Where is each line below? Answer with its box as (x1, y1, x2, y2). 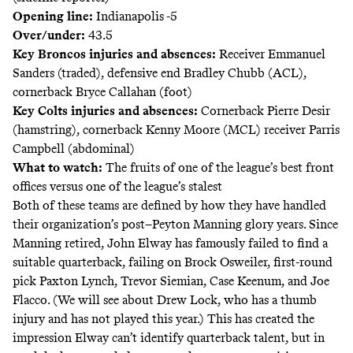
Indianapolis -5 (93, 8, 177, 24)
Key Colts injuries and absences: (13, 102, 198, 118)
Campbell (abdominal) (13, 140, 135, 156)
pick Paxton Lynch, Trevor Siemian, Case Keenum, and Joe (13, 273, 329, 288)
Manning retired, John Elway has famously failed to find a (13, 235, 328, 251)
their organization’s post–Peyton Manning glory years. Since (13, 216, 338, 232)
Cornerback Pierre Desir (198, 102, 330, 118)
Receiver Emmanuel (216, 46, 325, 61)
